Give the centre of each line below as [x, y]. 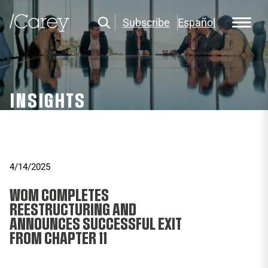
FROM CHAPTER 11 [58, 239]
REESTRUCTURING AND [73, 210]
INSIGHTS [48, 101]
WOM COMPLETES [59, 196]
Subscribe [146, 23]
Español [197, 23]
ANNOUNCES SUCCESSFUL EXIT [96, 224]
